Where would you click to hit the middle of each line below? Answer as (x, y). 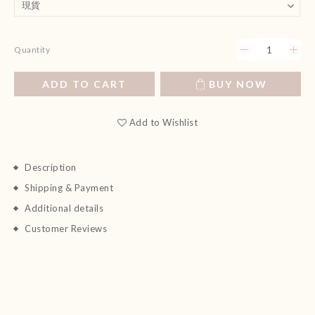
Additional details (64, 208)
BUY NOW (238, 84)
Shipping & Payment (69, 188)
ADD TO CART (84, 84)
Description (51, 167)
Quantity (32, 50)
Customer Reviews (66, 229)
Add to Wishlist (163, 122)
